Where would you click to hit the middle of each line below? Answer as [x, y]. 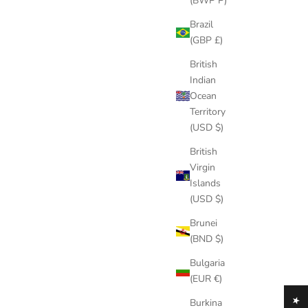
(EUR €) [206, 279]
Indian [203, 80]
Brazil [201, 25]
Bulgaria [207, 263]
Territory [208, 112]
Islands [205, 184]
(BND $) [207, 239]
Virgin [202, 168]
